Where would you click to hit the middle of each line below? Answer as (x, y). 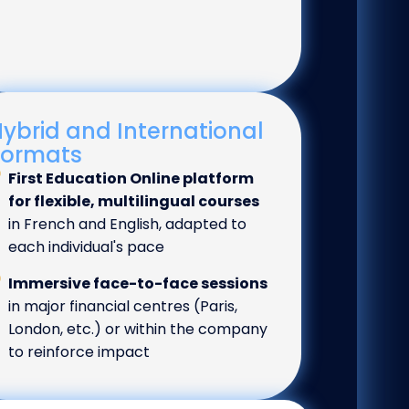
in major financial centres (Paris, (123, 307)
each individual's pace (87, 247)
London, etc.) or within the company (138, 330)
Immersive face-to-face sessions (138, 284)
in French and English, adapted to (128, 225)
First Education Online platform (131, 179)
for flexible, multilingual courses (134, 202)
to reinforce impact (79, 352)
